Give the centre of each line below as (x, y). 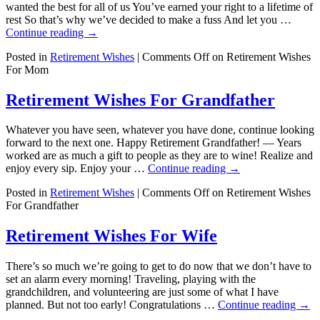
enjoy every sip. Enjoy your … (77, 169)
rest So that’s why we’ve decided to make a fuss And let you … (149, 19)
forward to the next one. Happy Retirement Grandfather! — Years (154, 143)
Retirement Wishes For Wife (111, 236)
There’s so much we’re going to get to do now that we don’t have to (159, 266)
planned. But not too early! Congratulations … (112, 305)
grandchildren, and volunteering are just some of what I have (142, 292)
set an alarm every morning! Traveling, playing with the (131, 279)
